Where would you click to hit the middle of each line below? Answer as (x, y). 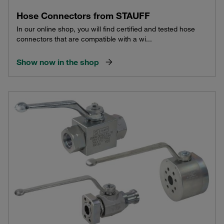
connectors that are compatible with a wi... (84, 39)
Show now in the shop (58, 62)
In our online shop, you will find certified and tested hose (106, 29)
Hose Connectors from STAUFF (83, 16)
